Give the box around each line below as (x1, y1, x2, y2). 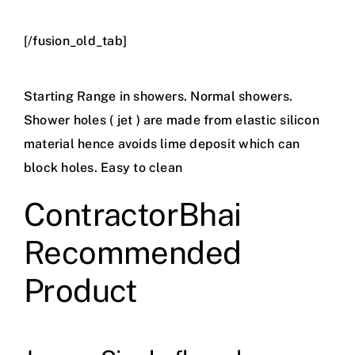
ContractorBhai (23, 196, 242, 234)
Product (23, 272, 138, 310)
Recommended (23, 234, 242, 272)
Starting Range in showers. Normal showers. (23, 89, 293, 105)
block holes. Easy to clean (23, 160, 183, 176)
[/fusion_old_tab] (23, 33, 128, 49)
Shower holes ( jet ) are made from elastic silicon (23, 113, 319, 128)
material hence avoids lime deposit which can (23, 136, 300, 152)
